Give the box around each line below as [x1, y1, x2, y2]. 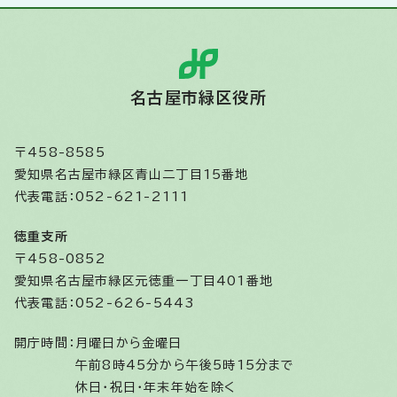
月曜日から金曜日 [75, 336, 191, 349]
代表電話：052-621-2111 [14, 190, 190, 203]
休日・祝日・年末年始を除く [75, 380, 237, 393]
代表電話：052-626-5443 [14, 296, 196, 309]
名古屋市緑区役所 [130, 89, 267, 105]
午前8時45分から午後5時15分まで [75, 358, 295, 371]
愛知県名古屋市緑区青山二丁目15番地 [14, 167, 249, 181]
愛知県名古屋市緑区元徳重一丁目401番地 [14, 274, 273, 287]
